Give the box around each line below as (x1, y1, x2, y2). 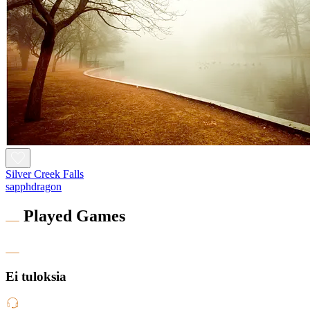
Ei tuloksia (6, 269, 66, 284)
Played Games (24, 207, 125, 226)
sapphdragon (6, 181, 62, 193)
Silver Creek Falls (6, 168, 84, 181)
